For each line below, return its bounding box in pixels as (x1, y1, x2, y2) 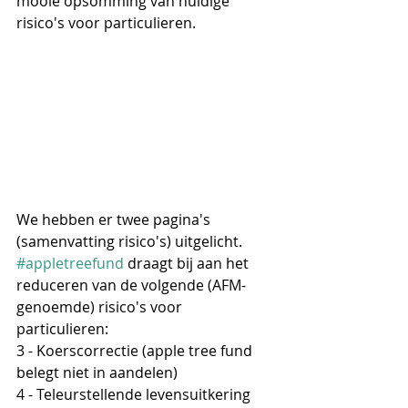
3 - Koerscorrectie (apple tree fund (16, 341, 256, 362)
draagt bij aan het (124, 253, 252, 274)
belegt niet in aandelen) (16, 362, 178, 383)
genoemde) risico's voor (16, 297, 186, 318)
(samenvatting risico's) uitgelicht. (16, 231, 246, 252)
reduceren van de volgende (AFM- (16, 275, 246, 296)
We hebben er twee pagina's (16, 209, 214, 230)
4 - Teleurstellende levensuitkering (16, 384, 254, 405)
